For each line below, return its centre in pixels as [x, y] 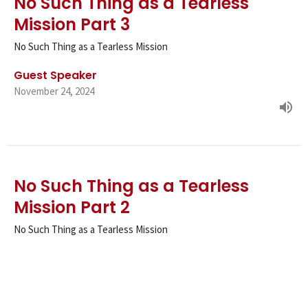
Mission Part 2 [72, 208]
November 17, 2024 [54, 274]
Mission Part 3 [72, 25]
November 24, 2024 [54, 91]
